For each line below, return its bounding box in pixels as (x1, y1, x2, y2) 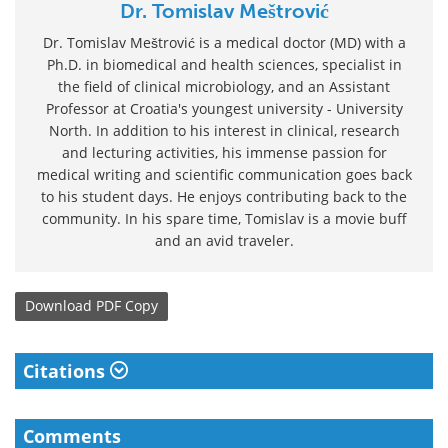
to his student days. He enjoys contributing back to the (41, 186, 407, 206)
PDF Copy (96, 296, 158, 316)
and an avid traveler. (154, 230, 294, 250)
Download (25, 296, 92, 316)
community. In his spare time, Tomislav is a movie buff (41, 208, 407, 228)
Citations (23, 358, 110, 383)
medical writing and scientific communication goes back (36, 164, 412, 184)
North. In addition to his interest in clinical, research (48, 120, 400, 140)
